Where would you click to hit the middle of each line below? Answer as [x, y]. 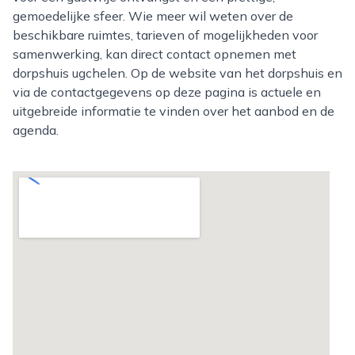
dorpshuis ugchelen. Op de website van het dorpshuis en [177, 73]
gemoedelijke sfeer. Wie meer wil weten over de [153, 16]
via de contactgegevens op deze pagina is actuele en [167, 92]
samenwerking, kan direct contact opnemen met [155, 54]
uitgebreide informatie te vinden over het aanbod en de [174, 111]
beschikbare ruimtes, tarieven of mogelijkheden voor [165, 35]
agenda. [36, 130]
